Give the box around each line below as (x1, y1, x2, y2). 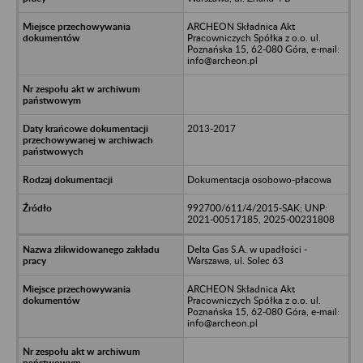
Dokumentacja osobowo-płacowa (186, 173, 331, 186)
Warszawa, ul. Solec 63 (186, 254, 284, 267)
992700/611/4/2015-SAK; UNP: (186, 201, 327, 214)
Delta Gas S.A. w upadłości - (186, 242, 307, 255)
